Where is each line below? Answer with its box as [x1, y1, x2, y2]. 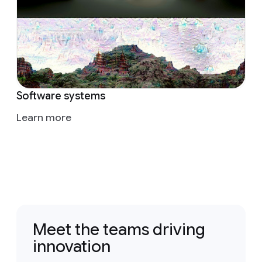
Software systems [16, 89, 105, 103]
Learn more [16, 111, 71, 125]
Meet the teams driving [33, 219, 205, 240]
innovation [33, 236, 111, 257]
